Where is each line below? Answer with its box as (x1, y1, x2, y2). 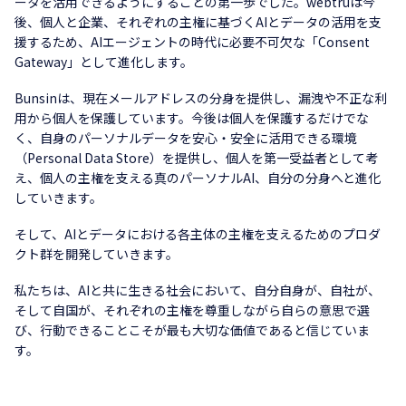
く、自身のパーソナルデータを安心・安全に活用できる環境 (14, 129, 357, 147)
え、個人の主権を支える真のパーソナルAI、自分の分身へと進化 (14, 169, 381, 187)
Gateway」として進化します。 (14, 53, 193, 71)
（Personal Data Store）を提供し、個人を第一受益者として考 (14, 149, 378, 167)
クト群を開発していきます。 (14, 245, 179, 263)
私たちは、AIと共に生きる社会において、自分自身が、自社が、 (14, 281, 381, 299)
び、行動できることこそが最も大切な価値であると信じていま (14, 321, 370, 339)
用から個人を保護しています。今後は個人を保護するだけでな (14, 109, 369, 127)
